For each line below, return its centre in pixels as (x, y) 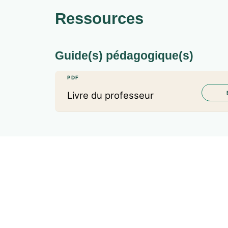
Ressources (99, 18)
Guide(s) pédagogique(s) (124, 55)
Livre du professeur (110, 95)
